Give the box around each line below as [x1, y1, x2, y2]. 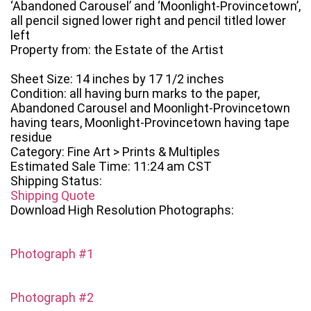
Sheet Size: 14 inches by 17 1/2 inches [10, 72, 224, 87]
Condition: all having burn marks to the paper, [10, 86, 260, 101]
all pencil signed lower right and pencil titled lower [10, 13, 286, 28]
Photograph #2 [10, 290, 94, 305]
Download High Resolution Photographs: [10, 203, 234, 218]
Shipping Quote [10, 188, 95, 203]
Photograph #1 [10, 246, 94, 262]
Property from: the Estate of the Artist [10, 42, 224, 58]
